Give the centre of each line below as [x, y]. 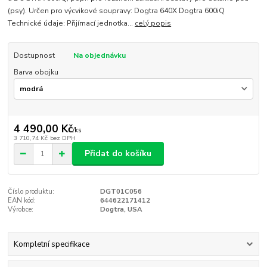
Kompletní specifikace [51, 244]
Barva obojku [36, 72]
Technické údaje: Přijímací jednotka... [72, 23]
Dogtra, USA [121, 210]
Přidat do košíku [118, 153]
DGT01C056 [121, 192]
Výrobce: [21, 210]
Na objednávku [99, 55]
